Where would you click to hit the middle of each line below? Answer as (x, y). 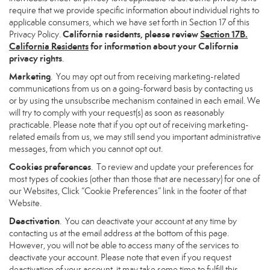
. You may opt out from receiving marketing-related (145, 77)
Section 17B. (224, 34)
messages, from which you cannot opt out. (86, 149)
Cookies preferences (50, 167)
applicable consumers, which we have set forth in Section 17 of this (129, 22)
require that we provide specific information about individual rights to (134, 10)
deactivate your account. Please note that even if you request (120, 257)
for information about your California (164, 46)
